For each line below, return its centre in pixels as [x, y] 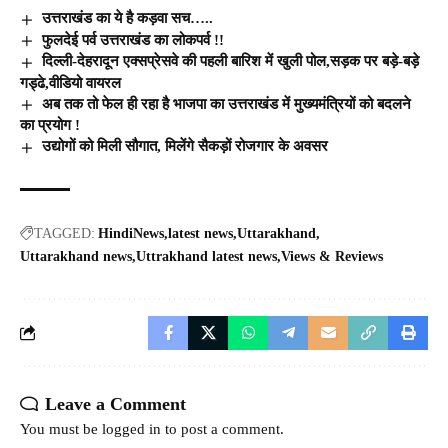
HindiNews [131, 233]
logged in [131, 428]
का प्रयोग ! [50, 125]
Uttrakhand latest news [206, 256]
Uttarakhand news [76, 256]
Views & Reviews [332, 256]
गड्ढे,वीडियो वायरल [70, 82]
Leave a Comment [115, 403]
